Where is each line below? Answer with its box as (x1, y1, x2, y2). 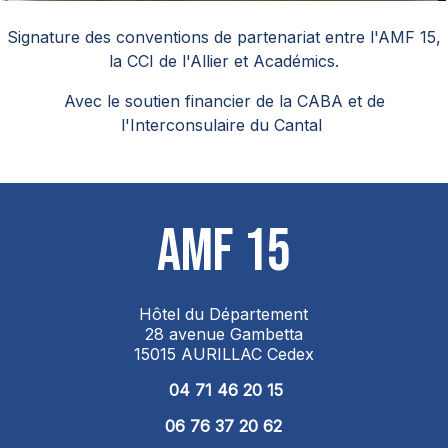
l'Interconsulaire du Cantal (121, 115, 327, 136)
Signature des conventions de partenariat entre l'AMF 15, (7, 27, 441, 48)
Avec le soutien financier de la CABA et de (63, 91, 385, 112)
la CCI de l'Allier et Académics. (109, 51, 339, 72)
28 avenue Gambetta (144, 324, 303, 345)
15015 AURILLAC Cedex (133, 344, 314, 365)
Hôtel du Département (139, 304, 309, 325)
